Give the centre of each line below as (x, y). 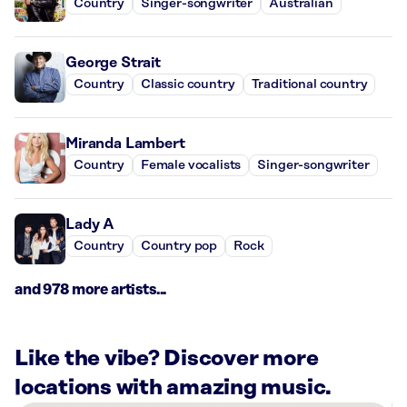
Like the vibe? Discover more (167, 358)
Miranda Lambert (125, 143)
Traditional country (309, 85)
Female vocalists (191, 166)
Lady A (90, 224)
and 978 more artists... (91, 289)
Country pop (179, 247)
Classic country (188, 85)
